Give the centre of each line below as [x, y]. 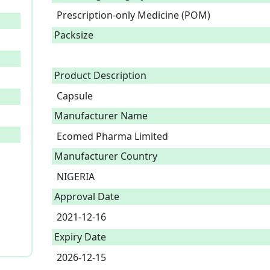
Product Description [100, 75]
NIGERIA [78, 177]
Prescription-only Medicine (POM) [136, 15]
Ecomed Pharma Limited [112, 136]
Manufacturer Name [101, 116]
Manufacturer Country [106, 156]
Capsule [76, 96]
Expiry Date [80, 237]
